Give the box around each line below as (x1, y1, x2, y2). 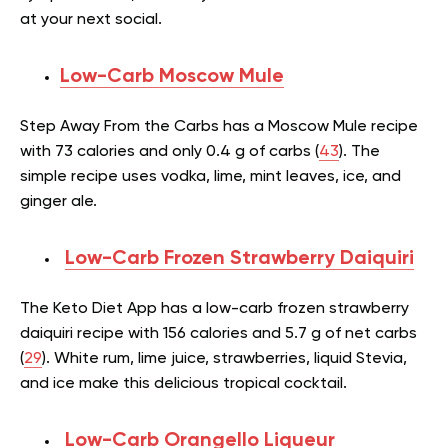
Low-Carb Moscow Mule (60, 66, 284, 87)
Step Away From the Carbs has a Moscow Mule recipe (20, 118, 418, 135)
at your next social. (20, 11, 162, 28)
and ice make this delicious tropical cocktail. (20, 375, 351, 392)
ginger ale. (20, 193, 101, 210)
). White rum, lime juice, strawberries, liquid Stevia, (42, 350, 407, 367)
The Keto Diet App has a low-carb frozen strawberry (20, 300, 409, 317)
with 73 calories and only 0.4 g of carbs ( (20, 143, 319, 160)
